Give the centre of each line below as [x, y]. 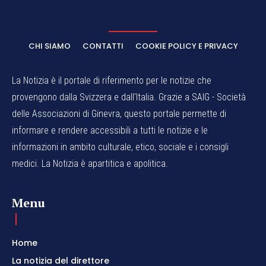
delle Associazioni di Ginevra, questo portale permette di [119, 113]
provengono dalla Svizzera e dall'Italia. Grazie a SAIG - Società [129, 97]
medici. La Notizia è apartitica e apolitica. [90, 163]
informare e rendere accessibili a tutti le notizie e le [110, 130]
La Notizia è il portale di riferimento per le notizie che [112, 80]
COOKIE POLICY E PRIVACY [186, 46]
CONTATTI [103, 46]
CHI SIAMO [49, 46]
